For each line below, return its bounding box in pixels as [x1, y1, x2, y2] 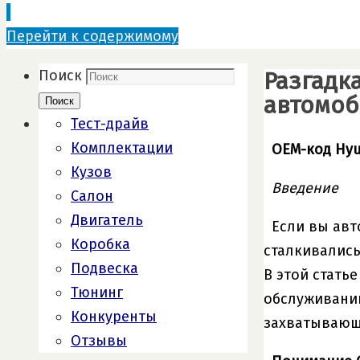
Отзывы [71, 332, 127, 350]
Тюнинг [71, 284, 123, 301]
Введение [272, 178, 338, 197]
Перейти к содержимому [6, 27, 178, 45]
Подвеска [71, 260, 138, 277]
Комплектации [71, 139, 173, 157]
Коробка [71, 235, 130, 253]
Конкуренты [71, 308, 157, 325]
